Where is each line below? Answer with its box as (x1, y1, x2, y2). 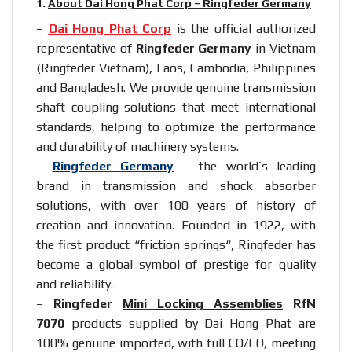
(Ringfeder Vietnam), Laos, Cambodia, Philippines (36, 60, 316, 75)
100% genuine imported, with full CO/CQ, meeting (36, 335, 316, 350)
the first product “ (36, 236, 140, 252)
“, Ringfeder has (225, 236, 317, 252)
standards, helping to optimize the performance (36, 119, 316, 134)
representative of (36, 40, 136, 56)
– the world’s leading (174, 158, 316, 174)
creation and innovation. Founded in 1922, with (36, 217, 316, 233)
